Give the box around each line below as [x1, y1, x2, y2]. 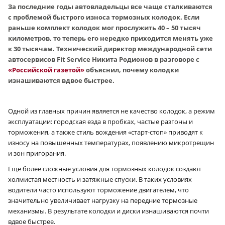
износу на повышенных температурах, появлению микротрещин [8, 138, 214, 147]
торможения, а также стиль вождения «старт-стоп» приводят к [8, 127, 203, 137]
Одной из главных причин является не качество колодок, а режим [8, 106, 215, 116]
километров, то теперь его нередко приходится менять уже [8, 33, 213, 43]
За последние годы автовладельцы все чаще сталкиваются [8, 2, 212, 11]
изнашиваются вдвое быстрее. [8, 75, 115, 85]
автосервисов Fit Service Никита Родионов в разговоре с [8, 54, 199, 64]
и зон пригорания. [8, 148, 66, 158]
